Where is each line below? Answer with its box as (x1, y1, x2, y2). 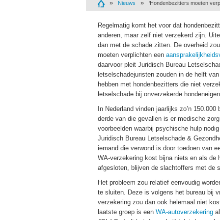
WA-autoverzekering (156, 208, 213, 216)
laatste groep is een (98, 208, 156, 216)
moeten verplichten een (98, 51, 166, 58)
